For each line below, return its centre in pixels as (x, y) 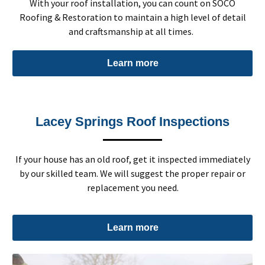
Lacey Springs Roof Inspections (132, 121)
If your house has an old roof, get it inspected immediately (132, 159)
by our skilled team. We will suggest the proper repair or (132, 173)
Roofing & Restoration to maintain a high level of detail (132, 17)
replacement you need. (132, 187)
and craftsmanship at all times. (132, 31)
